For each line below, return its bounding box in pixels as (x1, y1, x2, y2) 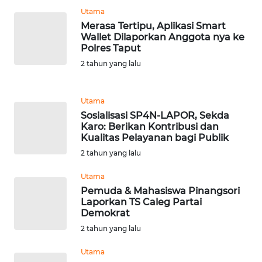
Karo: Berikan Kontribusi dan (81, 121, 219, 133)
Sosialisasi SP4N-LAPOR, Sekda (81, 110, 229, 122)
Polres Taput (81, 43, 141, 54)
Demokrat (81, 208, 130, 219)
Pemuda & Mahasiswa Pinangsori (81, 185, 240, 197)
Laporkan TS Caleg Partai (81, 196, 202, 208)
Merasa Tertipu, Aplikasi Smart (81, 20, 226, 32)
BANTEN (23, 30, 53, 40)
